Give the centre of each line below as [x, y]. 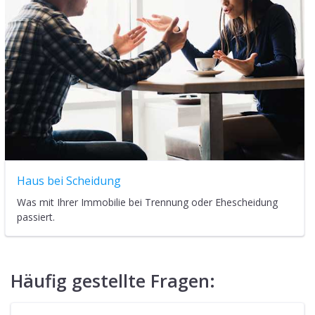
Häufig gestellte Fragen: [113, 281]
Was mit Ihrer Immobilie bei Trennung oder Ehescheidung [147, 202]
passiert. [36, 217]
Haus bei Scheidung [69, 181]
